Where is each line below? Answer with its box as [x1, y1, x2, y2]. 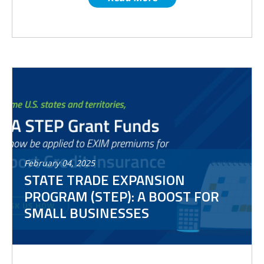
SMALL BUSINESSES [24, 202, 149, 223]
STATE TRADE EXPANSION [24, 169, 185, 190]
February [24, 157, 60, 169]
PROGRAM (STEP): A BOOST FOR [24, 186, 219, 207]
